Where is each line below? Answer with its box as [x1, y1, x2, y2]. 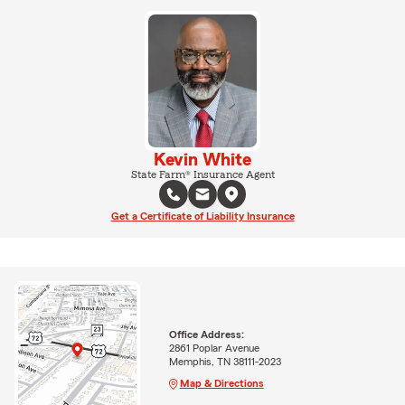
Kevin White [154, 150, 251, 169]
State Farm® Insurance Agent [130, 168, 275, 180]
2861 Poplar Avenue [168, 342, 259, 353]
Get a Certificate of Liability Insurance [110, 210, 295, 221]
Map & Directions [179, 377, 264, 389]
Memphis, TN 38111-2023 [168, 355, 281, 367]
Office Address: [168, 328, 244, 340]
